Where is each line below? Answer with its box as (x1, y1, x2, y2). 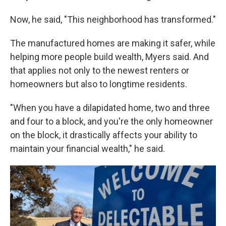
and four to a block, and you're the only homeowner (10, 116, 213, 127)
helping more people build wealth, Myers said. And (10, 51, 209, 62)
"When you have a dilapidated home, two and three (10, 102, 210, 113)
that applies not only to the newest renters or (10, 65, 189, 76)
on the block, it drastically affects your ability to (10, 130, 197, 140)
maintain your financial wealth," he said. (10, 143, 165, 154)
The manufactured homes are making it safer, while (10, 38, 215, 48)
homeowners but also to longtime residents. (10, 79, 187, 89)
